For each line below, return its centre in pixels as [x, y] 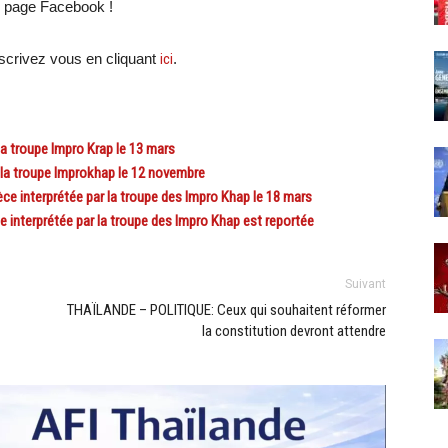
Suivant [365, 284]
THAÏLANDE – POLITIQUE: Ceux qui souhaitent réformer [226, 310]
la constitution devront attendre [294, 331]
